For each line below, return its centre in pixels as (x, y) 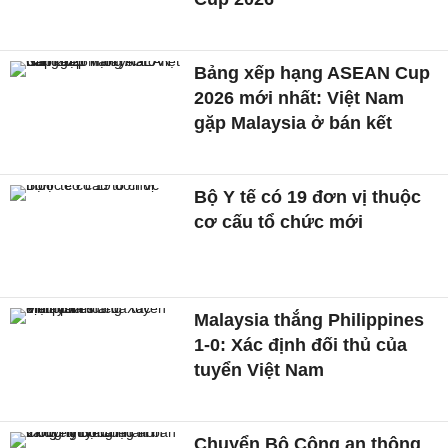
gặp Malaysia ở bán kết (293, 123)
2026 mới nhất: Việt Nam (299, 98)
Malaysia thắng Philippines (309, 320)
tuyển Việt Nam (259, 370)
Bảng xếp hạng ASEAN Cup (312, 73)
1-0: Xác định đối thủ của (301, 345)
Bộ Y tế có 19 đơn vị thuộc (308, 196)
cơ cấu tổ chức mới (279, 221)
